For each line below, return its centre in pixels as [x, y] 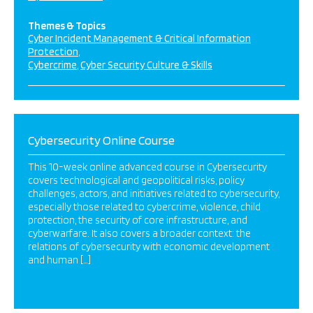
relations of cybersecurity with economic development [149, 247]
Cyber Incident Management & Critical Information [139, 38]
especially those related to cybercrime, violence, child [144, 207]
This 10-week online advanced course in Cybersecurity [147, 167]
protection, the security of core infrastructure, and [138, 220]
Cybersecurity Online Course [101, 140]
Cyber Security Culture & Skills [146, 65]
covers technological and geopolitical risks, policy [136, 180]
